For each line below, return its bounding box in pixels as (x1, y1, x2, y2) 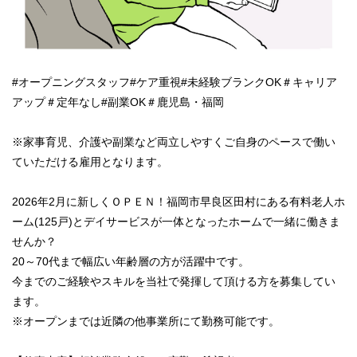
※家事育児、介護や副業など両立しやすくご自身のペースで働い (12, 135, 335, 149)
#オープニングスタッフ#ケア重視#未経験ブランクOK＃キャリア (12, 76, 337, 89)
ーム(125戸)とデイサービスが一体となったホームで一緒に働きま (12, 215, 340, 229)
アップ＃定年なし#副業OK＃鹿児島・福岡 (12, 96, 224, 109)
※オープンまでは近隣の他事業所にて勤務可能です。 (12, 315, 280, 328)
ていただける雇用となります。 (12, 155, 168, 169)
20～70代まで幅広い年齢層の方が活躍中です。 (12, 255, 249, 269)
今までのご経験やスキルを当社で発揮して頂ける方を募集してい (12, 275, 335, 288)
